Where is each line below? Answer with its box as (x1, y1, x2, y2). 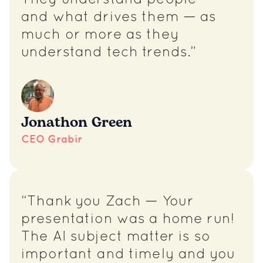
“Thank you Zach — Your (21, 195, 194, 208)
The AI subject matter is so (21, 231, 210, 244)
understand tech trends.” (21, 46, 197, 59)
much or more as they (21, 29, 179, 42)
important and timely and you (21, 248, 235, 261)
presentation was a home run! (21, 213, 234, 226)
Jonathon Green (21, 112, 132, 133)
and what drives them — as (21, 11, 217, 24)
